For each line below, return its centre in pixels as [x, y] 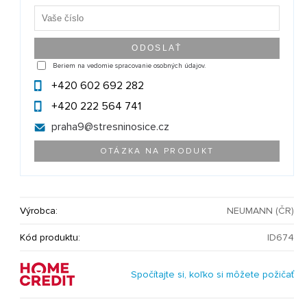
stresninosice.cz [132, 127]
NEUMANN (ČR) [261, 211]
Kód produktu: [50, 238]
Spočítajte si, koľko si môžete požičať [213, 275]
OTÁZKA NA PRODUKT [157, 151]
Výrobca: [39, 211]
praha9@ [73, 127]
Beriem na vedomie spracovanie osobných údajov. [130, 65]
